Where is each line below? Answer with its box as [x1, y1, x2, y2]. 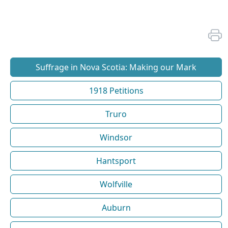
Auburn [101, 202, 131, 214]
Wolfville [100, 179, 132, 190]
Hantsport [96, 155, 136, 167]
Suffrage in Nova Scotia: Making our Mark [36, 62, 196, 73]
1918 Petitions [89, 85, 144, 97]
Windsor [100, 132, 132, 144]
